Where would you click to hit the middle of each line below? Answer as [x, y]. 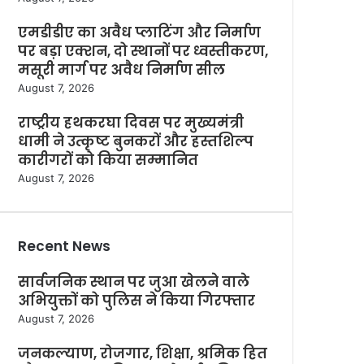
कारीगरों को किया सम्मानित [108, 160]
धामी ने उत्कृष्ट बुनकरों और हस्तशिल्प [136, 141]
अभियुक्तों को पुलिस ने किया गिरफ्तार [136, 301]
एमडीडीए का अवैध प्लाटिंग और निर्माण [139, 32]
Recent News [64, 246]
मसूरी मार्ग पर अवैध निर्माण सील [121, 70]
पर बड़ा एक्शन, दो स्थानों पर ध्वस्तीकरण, [143, 51]
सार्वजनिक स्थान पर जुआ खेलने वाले [134, 282]
